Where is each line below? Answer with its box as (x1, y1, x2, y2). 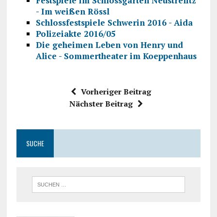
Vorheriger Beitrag (80, 86, 151, 97)
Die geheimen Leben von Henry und (35, 39, 183, 50)
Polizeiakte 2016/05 (35, 28, 116, 39)
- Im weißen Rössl (35, 5, 109, 17)
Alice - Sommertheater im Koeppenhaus (35, 50, 197, 62)
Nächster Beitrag (69, 98, 133, 109)
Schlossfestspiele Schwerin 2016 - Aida (35, 16, 193, 28)
